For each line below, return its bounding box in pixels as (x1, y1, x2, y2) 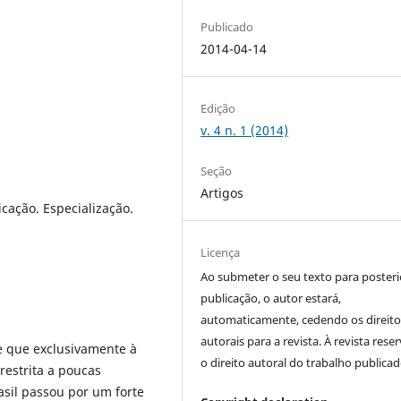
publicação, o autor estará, (200, 290, 342, 306)
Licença (200, 244, 241, 260)
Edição (200, 99, 236, 116)
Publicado (200, 18, 254, 35)
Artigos (200, 183, 244, 201)
